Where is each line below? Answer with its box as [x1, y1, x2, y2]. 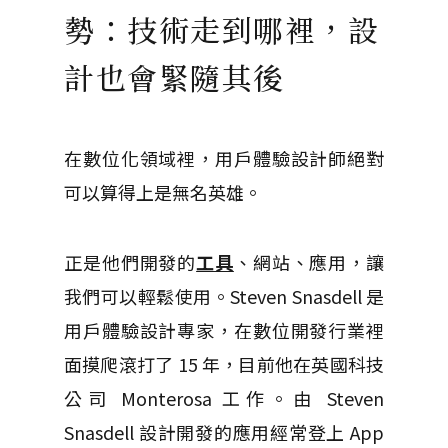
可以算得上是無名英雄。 [64, 179, 262, 205]
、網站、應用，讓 [233, 249, 384, 275]
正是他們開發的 [64, 249, 197, 275]
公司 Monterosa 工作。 [64, 385, 294, 411]
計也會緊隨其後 [64, 55, 285, 99]
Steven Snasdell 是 [230, 283, 385, 309]
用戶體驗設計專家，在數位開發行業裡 [64, 317, 384, 343]
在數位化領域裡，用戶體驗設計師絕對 [64, 145, 384, 171]
